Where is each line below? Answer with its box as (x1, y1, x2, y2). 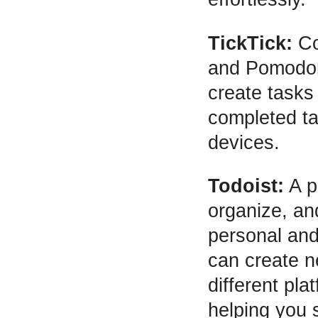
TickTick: (207, 32, 292, 54)
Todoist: (207, 175, 284, 197)
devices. (207, 131, 280, 153)
